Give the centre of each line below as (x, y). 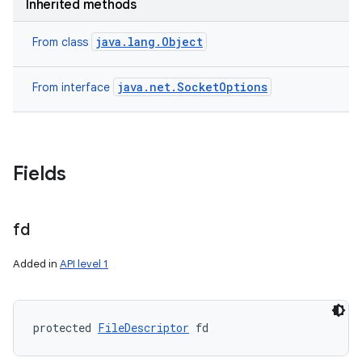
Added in (36, 264)
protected (65, 328)
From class (62, 42)
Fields (40, 174)
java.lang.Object (149, 42)
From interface (73, 87)
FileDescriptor (143, 328)
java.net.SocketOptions (192, 87)
